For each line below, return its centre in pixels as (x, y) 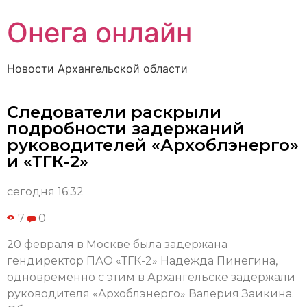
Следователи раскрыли (114, 112)
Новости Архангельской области (97, 69)
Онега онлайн (99, 33)
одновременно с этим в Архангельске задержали (151, 278)
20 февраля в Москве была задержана (117, 245)
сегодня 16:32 (45, 192)
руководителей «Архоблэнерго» (153, 145)
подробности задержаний (125, 129)
